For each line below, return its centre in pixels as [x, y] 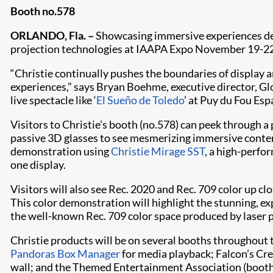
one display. [38, 165]
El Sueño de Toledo [140, 100]
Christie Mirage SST [158, 151]
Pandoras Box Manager [65, 253]
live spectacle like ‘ [53, 100]
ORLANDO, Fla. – [52, 35]
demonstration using [61, 151]
